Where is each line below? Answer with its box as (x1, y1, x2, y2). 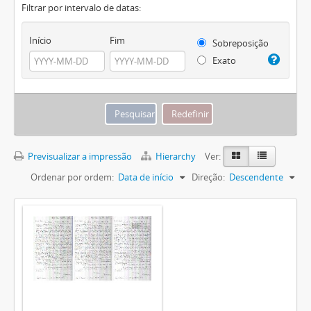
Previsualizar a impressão (26, 150, 132, 163)
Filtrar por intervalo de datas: (22, 1, 141, 15)
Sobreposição (210, 37, 269, 50)
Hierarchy (153, 150, 198, 163)
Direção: (192, 171, 225, 184)
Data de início (118, 171, 174, 184)
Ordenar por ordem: (31, 171, 114, 184)
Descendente (229, 171, 283, 184)
